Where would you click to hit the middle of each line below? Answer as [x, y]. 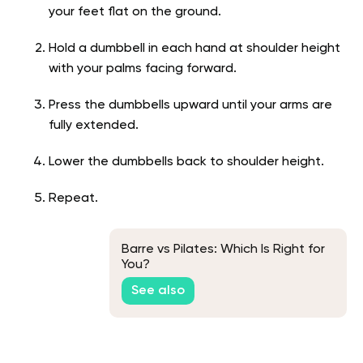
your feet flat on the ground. [135, 13]
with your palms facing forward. [143, 69]
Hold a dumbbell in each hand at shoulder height [194, 49]
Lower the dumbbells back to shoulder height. [186, 162]
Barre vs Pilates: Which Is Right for [223, 249]
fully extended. [94, 126]
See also [158, 290]
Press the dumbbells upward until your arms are [190, 106]
